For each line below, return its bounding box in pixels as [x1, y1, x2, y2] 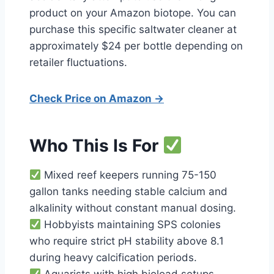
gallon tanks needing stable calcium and [29, 185, 228, 198]
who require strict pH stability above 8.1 [29, 235, 224, 247]
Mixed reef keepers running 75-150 [41, 169, 217, 181]
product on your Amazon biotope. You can [29, 7, 236, 19]
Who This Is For [29, 135, 163, 156]
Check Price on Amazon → [29, 92, 164, 105]
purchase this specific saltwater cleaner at [29, 23, 237, 35]
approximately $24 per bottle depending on [29, 40, 243, 52]
